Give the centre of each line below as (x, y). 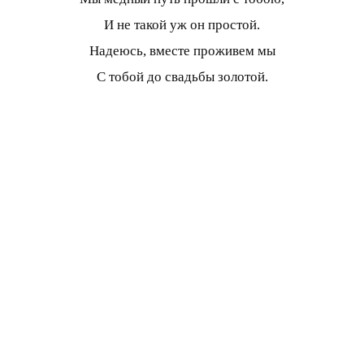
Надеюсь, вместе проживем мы (182, 50)
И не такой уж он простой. (182, 24)
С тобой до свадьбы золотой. (182, 76)
